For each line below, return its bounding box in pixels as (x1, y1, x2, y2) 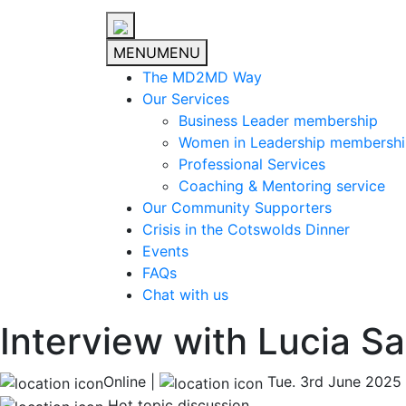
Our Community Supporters (142, 198, 332, 217)
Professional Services (179, 155, 325, 174)
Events (142, 242, 188, 261)
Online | (103, 372, 159, 391)
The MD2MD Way (142, 68, 262, 87)
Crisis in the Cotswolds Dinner (142, 220, 350, 239)
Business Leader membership (179, 111, 378, 130)
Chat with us (142, 285, 228, 304)
